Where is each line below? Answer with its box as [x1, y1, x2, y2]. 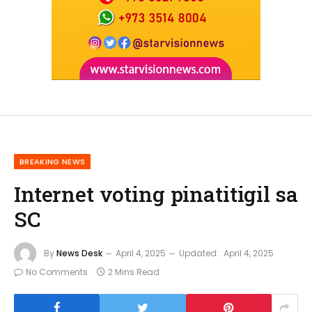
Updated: [179, 247, 219, 259]
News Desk [56, 247, 102, 259]
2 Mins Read [108, 266, 159, 279]
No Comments [26, 266, 88, 279]
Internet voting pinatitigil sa [14, 180, 298, 208]
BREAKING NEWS [19, 156, 86, 168]
